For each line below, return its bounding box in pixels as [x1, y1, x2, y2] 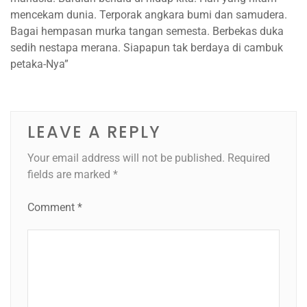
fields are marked [27, 167, 113, 181]
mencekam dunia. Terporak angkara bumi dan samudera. [10, 8, 287, 21]
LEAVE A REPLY [27, 120, 161, 143]
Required [228, 151, 270, 164]
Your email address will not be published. [27, 151, 225, 164]
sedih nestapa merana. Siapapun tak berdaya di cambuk [10, 40, 283, 54]
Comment [27, 200, 77, 214]
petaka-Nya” [10, 57, 69, 71]
